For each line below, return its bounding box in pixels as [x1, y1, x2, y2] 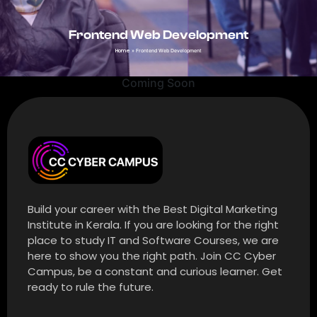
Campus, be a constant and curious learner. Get [28, 263, 282, 279]
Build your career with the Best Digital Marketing [28, 201, 277, 217]
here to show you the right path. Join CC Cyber [28, 248, 276, 263]
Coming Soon [122, 75, 195, 90]
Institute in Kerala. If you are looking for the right [28, 217, 279, 232]
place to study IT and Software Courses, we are [28, 232, 279, 248]
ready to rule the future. [28, 279, 154, 294]
